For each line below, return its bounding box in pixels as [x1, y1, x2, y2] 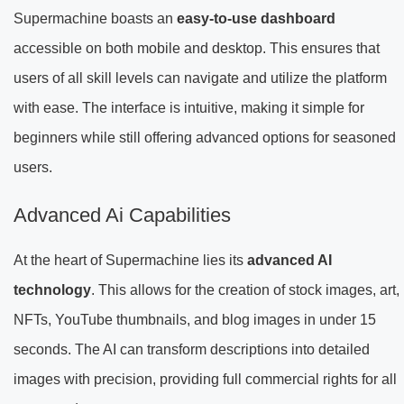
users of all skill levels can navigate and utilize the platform [14, 70, 387, 87]
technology [14, 282, 91, 298]
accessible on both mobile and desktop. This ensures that [14, 41, 380, 57]
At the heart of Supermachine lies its [14, 252, 247, 269]
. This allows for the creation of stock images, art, [91, 282, 399, 298]
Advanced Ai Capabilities [14, 204, 231, 227]
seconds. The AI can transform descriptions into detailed [14, 342, 370, 358]
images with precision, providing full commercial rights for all [14, 372, 397, 388]
